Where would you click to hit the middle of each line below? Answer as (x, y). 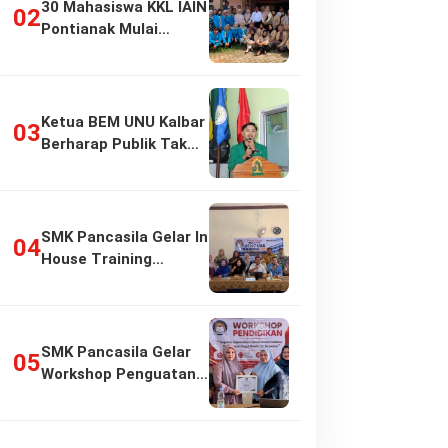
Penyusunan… (91, 281)
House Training (96, 259)
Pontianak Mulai (99, 29)
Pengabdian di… (98, 51)
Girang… (70, 166)
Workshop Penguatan (118, 374)
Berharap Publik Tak (113, 144)
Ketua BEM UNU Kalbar (122, 122)
